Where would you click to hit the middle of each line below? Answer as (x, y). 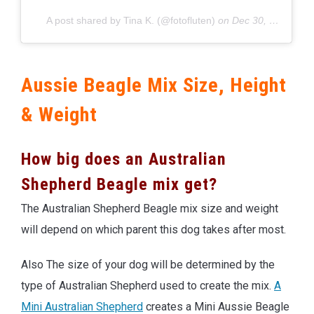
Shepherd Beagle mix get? (119, 184)
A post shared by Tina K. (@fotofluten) (131, 20)
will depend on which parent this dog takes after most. (153, 229)
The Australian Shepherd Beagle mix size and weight (150, 208)
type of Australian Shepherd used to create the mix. (148, 285)
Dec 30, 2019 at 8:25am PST (251, 20)
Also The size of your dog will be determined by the (148, 264)
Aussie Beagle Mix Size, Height (154, 85)
